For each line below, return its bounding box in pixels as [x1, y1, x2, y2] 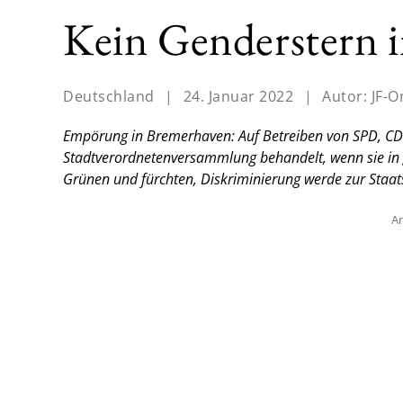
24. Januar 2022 [183, 86, 293, 107]
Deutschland [63, 86, 155, 107]
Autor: [322, 86, 372, 107]
